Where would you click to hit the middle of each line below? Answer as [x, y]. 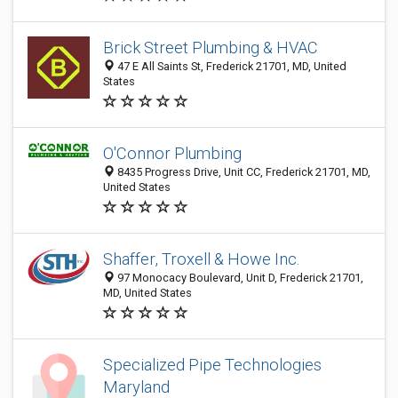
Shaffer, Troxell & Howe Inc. [201, 259]
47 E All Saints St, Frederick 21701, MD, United [231, 66]
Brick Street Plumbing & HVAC [211, 48]
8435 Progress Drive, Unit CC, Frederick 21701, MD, [243, 172]
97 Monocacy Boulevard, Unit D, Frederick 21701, [239, 278]
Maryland [136, 387]
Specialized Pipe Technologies [212, 365]
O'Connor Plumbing [172, 153]
